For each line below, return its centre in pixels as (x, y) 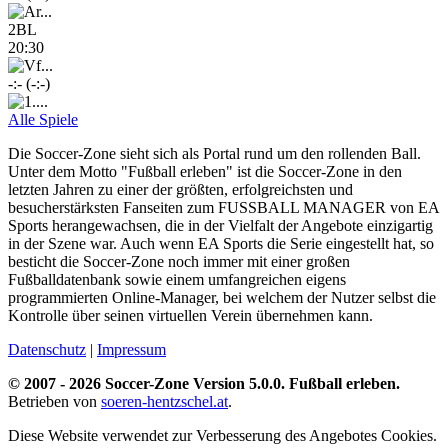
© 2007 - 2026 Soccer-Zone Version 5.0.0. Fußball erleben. (204, 383)
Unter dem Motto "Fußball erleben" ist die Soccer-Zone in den (205, 171)
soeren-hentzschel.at (164, 401)
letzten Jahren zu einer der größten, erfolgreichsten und (180, 189)
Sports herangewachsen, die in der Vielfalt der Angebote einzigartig (220, 225)
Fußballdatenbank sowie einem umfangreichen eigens (177, 279)
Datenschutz (47, 349)
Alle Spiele (43, 119)
